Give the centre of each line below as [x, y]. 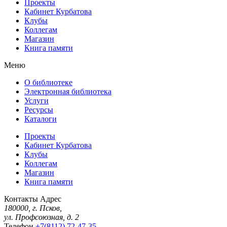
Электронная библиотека [68, 92]
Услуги [36, 101]
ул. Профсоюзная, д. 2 [42, 217]
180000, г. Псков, [33, 208]
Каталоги [41, 119]
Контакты [21, 199]
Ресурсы [39, 110]
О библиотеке [48, 83]
